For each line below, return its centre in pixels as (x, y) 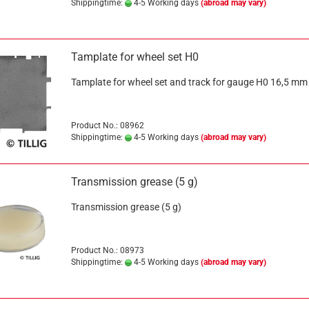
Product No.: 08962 (107, 126)
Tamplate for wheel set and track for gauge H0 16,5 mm (189, 82)
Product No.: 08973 (107, 250)
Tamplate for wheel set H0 (134, 57)
